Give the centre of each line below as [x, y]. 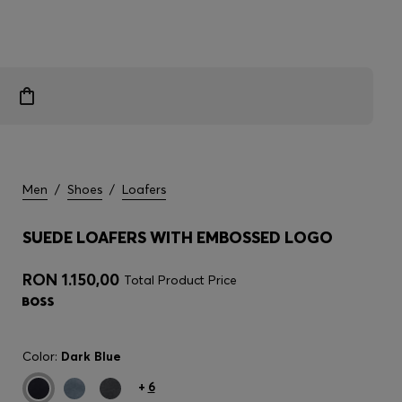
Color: [42, 356]
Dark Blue [91, 356]
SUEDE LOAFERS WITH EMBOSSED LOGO [178, 237]
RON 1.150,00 [71, 280]
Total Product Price [180, 280]
